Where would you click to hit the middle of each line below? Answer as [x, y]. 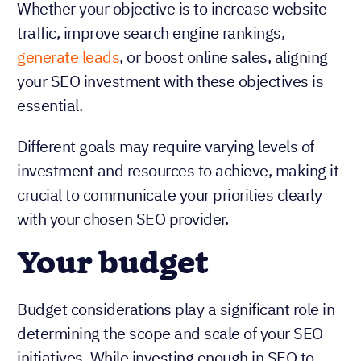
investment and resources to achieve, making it [178, 170]
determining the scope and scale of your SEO [170, 333]
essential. [50, 105]
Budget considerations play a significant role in [176, 309]
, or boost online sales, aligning [224, 56]
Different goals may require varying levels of [166, 146]
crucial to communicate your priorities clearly [169, 194]
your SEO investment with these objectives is [170, 81]
